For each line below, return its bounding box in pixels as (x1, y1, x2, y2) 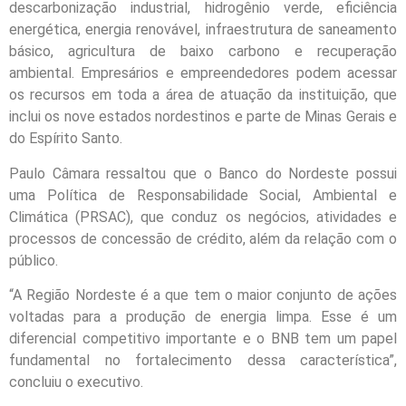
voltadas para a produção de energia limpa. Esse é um (9, 308, 397, 326)
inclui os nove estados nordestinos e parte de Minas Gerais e (9, 108, 397, 126)
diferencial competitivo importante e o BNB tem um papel (9, 330, 397, 348)
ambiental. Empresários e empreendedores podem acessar (9, 64, 397, 82)
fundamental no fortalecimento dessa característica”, (9, 352, 397, 370)
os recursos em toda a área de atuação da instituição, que (9, 86, 397, 104)
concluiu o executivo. (9, 373, 143, 391)
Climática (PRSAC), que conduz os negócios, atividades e (9, 208, 397, 226)
